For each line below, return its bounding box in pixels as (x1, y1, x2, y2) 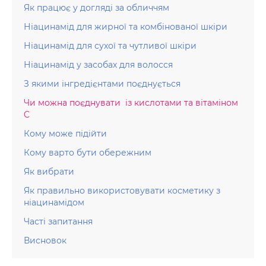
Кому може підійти (24, 128, 107, 139)
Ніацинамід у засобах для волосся (24, 59, 173, 70)
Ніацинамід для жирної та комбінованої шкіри (24, 21, 227, 32)
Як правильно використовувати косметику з (24, 185, 220, 196)
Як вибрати (24, 166, 74, 177)
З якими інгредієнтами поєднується (24, 78, 180, 89)
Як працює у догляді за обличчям (24, 2, 169, 13)
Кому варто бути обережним (24, 147, 151, 158)
